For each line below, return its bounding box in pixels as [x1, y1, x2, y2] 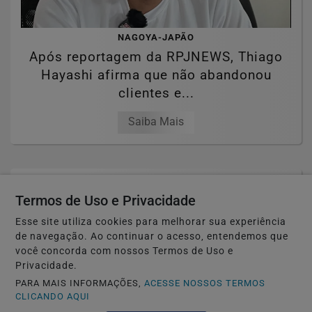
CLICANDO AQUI [15, 291, 91, 302]
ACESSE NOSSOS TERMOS [144, 278, 266, 288]
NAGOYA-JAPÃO [118, 32, 194, 43]
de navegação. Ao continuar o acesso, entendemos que [15, 231, 289, 242]
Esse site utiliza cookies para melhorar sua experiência [15, 216, 287, 228]
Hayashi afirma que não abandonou [40, 67, 272, 84]
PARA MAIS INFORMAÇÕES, [15, 278, 145, 288]
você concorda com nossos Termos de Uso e [15, 245, 234, 257]
